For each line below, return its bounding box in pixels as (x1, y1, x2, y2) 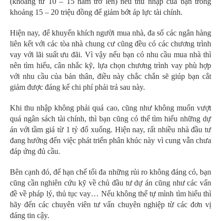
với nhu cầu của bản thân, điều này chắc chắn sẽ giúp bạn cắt (10, 72, 211, 80)
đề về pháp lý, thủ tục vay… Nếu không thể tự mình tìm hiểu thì (10, 189, 211, 198)
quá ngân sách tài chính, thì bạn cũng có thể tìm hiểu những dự (10, 114, 211, 123)
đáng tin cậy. (10, 211, 49, 220)
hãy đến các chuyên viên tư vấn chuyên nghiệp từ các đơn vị (10, 200, 211, 209)
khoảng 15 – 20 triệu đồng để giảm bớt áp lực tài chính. (10, 7, 183, 16)
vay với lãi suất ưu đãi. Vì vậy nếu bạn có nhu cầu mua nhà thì (10, 50, 211, 59)
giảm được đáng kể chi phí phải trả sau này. (10, 82, 145, 91)
